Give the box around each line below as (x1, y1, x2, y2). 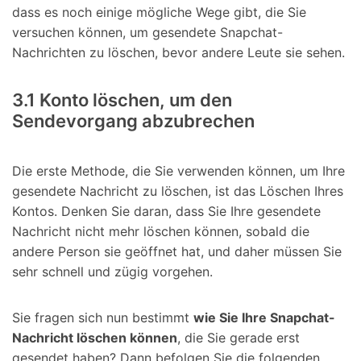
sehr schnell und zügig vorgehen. (12, 263, 213, 280)
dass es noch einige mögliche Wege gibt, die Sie (12, 4, 306, 21)
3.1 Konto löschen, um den (12, 89, 232, 111)
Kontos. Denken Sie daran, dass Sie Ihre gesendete (12, 202, 321, 219)
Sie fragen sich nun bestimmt (12, 309, 193, 326)
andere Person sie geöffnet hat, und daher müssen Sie (12, 243, 342, 259)
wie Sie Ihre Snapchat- (193, 309, 335, 326)
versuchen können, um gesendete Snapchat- (12, 24, 283, 41)
